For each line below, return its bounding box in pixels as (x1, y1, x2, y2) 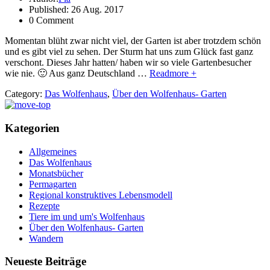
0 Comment (29, 15, 74, 26)
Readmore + (149, 68, 196, 79)
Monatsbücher (29, 168, 83, 178)
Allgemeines (29, 146, 77, 157)
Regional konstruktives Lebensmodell (29, 189, 172, 200)
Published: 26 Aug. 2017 (29, 4, 124, 15)
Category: (5, 89, 45, 99)
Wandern (29, 233, 63, 243)
